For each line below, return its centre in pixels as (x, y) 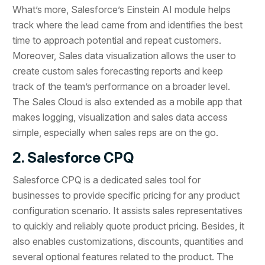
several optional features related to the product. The (123, 256)
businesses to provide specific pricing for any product (126, 195)
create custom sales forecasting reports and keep (118, 71)
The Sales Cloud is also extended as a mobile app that (127, 101)
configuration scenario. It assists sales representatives (128, 210)
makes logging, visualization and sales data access (120, 117)
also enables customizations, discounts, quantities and (128, 241)
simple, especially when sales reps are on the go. (116, 132)
